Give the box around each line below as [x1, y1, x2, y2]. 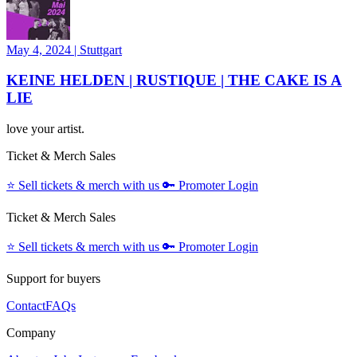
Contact [6, 299, 45, 313]
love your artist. [6, 122, 84, 136]
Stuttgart [80, 42, 122, 57]
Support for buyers [6, 272, 100, 286]
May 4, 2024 [6, 42, 74, 57]
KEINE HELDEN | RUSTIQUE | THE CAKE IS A [6, 72, 342, 89]
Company [6, 326, 56, 340]
